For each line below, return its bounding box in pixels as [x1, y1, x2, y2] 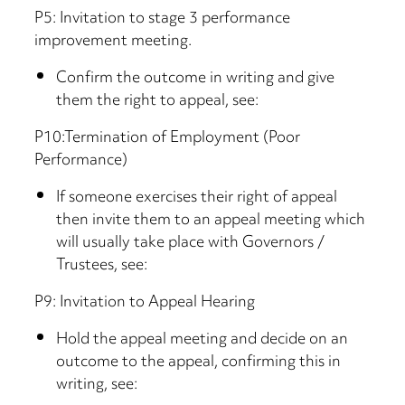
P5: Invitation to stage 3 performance [34, 4, 291, 35]
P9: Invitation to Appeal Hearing [34, 287, 256, 319]
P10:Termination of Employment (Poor [34, 123, 301, 155]
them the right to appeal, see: [56, 86, 259, 118]
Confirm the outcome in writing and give [56, 63, 335, 95]
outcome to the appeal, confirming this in [56, 347, 342, 379]
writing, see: [56, 370, 138, 401]
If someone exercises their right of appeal [56, 183, 338, 214]
